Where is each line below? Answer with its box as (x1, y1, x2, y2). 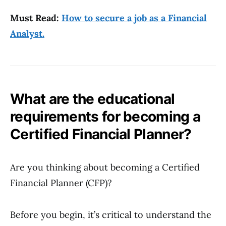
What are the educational (10, 90, 175, 107)
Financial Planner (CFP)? (10, 177, 112, 189)
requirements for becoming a (10, 108, 201, 125)
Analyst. (10, 28, 44, 39)
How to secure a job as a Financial (62, 12, 207, 24)
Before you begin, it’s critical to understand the (10, 209, 211, 220)
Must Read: (10, 12, 62, 24)
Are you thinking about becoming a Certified (10, 161, 200, 173)
